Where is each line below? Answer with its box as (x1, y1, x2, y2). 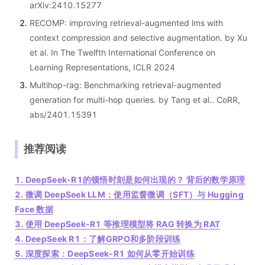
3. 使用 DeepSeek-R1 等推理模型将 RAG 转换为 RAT (15, 219, 221, 230)
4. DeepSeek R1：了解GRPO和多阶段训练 (15, 234, 181, 244)
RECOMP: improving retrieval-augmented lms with (30, 18, 223, 28)
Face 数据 (15, 204, 53, 215)
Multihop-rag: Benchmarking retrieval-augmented (30, 80, 221, 91)
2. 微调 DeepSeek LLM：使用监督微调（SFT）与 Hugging (15, 189, 244, 200)
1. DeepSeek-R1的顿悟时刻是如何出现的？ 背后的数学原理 (15, 174, 245, 185)
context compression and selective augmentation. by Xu (30, 33, 247, 43)
